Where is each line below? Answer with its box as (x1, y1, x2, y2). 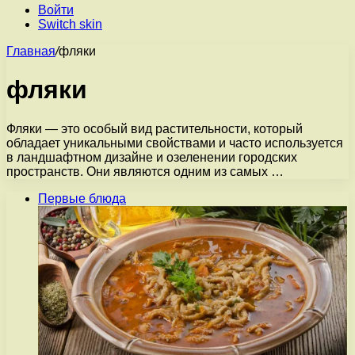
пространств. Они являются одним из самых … (6, 164, 284, 178)
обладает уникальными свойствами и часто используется (6, 136, 343, 150)
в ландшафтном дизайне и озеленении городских (6, 150, 297, 164)
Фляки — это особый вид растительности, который (6, 121, 303, 136)
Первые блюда (38, 191, 126, 205)
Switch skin (38, 17, 102, 31)
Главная (6, 44, 55, 58)
